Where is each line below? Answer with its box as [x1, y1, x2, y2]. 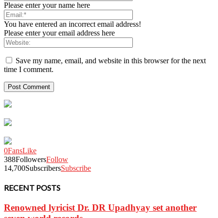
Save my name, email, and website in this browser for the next [16, 56, 206, 65]
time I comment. [4, 65, 54, 73]
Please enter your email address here [4, 28, 115, 37]
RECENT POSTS [4, 183, 60, 193]
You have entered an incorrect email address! [4, 19, 141, 28]
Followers [16, 155, 46, 163]
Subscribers [25, 163, 61, 172]
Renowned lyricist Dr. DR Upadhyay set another [4, 202, 197, 213]
